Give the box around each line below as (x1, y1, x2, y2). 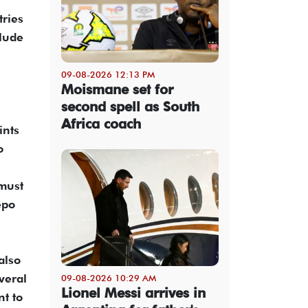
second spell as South (61, 98, 199, 115)
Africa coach (61, 115, 141, 132)
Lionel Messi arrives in (61, 284, 206, 301)
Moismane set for (61, 80, 173, 98)
